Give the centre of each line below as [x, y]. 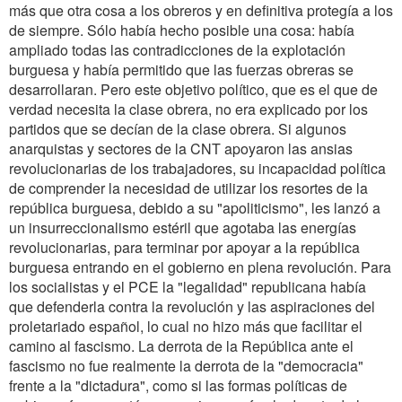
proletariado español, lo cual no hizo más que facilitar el [186, 326]
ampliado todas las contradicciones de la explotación [177, 50]
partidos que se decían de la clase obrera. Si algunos [178, 129]
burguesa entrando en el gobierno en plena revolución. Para [200, 267]
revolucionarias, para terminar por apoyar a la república [184, 247]
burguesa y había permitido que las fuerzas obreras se [181, 70]
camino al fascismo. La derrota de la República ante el [181, 346]
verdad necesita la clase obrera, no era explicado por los [188, 109]
